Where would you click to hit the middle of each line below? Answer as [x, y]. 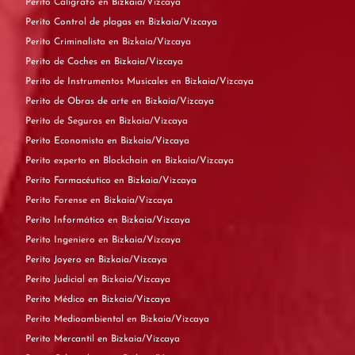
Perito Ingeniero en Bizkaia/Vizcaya [139, 240]
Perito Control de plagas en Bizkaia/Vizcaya [176, 22]
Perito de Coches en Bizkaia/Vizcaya [142, 62]
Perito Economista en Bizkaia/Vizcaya [148, 141]
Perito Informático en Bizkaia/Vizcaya [149, 220]
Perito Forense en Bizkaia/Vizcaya [132, 200]
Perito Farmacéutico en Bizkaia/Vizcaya [155, 181]
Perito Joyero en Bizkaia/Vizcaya [126, 260]
